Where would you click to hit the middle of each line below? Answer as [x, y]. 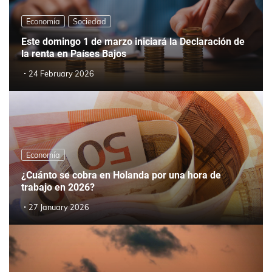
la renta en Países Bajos [74, 53]
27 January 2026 [59, 207]
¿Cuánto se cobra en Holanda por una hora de [121, 175]
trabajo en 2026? [58, 187]
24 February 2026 [61, 73]
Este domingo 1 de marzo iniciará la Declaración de [133, 41]
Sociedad [90, 22]
